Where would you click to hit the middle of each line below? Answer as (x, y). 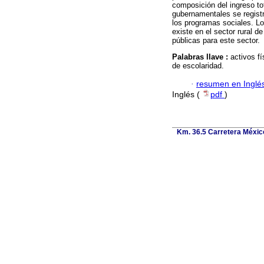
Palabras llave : (201, 57)
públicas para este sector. (216, 41)
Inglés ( (187, 94)
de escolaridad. (198, 66)
